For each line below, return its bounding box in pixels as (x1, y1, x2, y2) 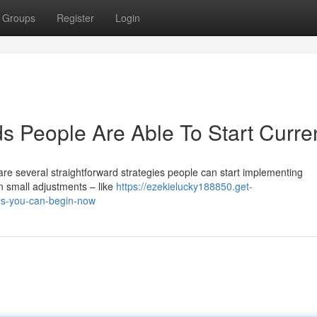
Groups (2, 11, 35, 25)
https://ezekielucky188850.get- (116, 179, 253, 193)
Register (57, 11, 94, 25)
